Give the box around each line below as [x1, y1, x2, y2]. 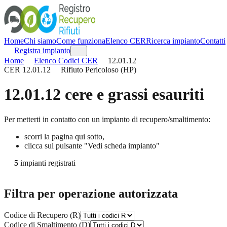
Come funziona [56, 36, 105, 45]
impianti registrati [18, 158, 75, 167]
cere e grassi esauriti [65, 85, 204, 104]
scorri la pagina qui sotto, [24, 132, 104, 141]
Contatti [200, 36, 225, 45]
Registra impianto [14, 46, 70, 55]
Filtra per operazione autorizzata [4, 186, 178, 200]
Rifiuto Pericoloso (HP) [61, 65, 136, 74]
